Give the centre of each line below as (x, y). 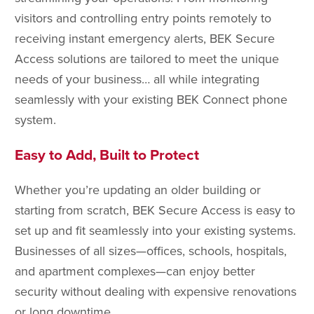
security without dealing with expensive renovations (156, 291)
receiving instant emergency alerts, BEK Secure (145, 38)
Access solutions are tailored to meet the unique (147, 58)
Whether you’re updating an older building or (138, 190)
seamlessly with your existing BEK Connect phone (151, 99)
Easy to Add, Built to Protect (107, 154)
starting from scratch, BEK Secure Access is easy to (155, 210)
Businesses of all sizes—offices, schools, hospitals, (151, 251)
